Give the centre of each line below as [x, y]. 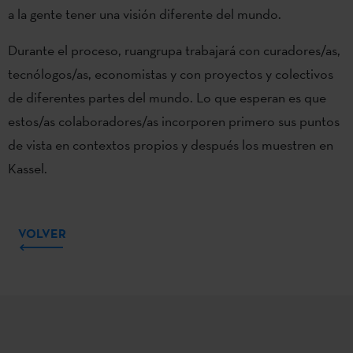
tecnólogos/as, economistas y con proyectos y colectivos [171, 73]
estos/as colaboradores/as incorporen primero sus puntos [174, 121]
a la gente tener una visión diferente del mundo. [145, 13]
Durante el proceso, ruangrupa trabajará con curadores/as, [174, 50]
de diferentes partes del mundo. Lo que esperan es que [167, 97]
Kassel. [28, 168]
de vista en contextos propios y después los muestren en [171, 144]
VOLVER [42, 233]
